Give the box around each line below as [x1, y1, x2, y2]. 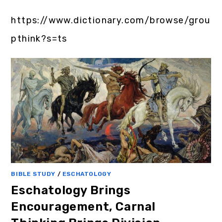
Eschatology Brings [11, 183, 131, 197]
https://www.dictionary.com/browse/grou [11, 15, 211, 26]
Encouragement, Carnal [11, 199, 156, 214]
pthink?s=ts [11, 33, 67, 44]
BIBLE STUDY [11, 170, 56, 177]
